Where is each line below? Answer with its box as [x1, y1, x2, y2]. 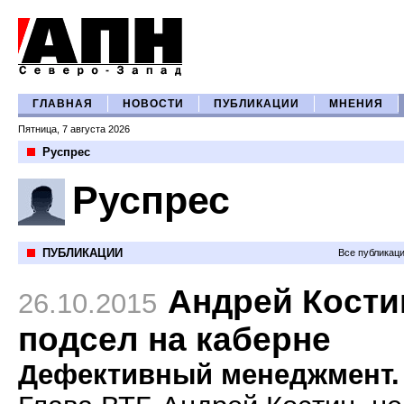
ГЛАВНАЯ [32, 98, 93, 109]
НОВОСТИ [123, 98, 184, 109]
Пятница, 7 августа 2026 [18, 124, 130, 134]
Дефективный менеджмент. [18, 359, 399, 390]
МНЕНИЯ [329, 98, 383, 109]
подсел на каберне [18, 321, 331, 358]
